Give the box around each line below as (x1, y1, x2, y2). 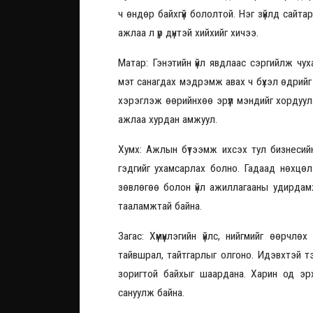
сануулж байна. (118, 286, 184, 300)
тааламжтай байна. (118, 200, 202, 213)
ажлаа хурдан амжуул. (118, 113, 217, 126)
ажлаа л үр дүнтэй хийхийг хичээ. (118, 27, 259, 40)
